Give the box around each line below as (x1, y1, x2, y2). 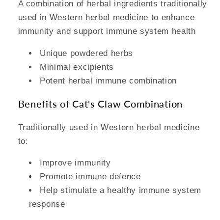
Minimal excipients (40, 62, 114, 71)
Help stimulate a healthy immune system (40, 186, 202, 195)
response (28, 199, 65, 209)
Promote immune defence (40, 172, 141, 181)
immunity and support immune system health (18, 27, 196, 36)
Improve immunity (40, 158, 111, 167)
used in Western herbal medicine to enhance (18, 13, 195, 22)
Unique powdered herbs (40, 48, 133, 57)
